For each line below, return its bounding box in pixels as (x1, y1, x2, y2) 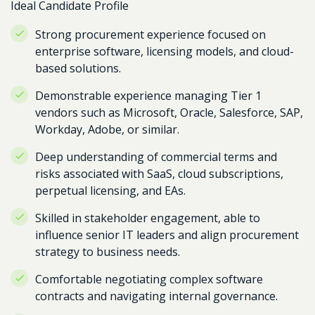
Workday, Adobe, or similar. (35, 122, 179, 137)
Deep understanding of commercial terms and (35, 149, 277, 165)
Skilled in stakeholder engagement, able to (35, 210, 260, 226)
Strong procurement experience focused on (35, 27, 266, 42)
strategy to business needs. (35, 244, 180, 259)
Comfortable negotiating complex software (35, 271, 263, 287)
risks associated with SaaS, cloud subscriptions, (35, 166, 283, 181)
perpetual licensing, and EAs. (35, 183, 186, 198)
